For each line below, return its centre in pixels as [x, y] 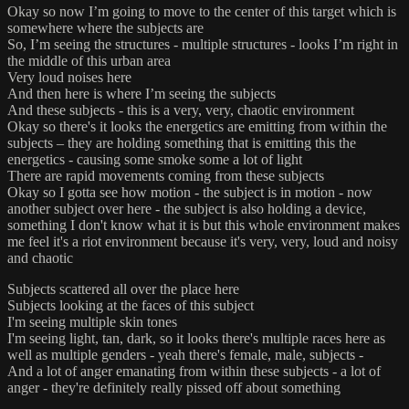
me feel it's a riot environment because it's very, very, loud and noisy [203, 241]
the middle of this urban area [89, 60]
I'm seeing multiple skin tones [92, 321]
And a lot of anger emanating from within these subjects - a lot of [194, 371]
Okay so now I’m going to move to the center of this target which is [202, 11]
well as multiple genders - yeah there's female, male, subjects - [185, 354]
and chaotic [40, 257]
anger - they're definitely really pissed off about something [174, 387]
